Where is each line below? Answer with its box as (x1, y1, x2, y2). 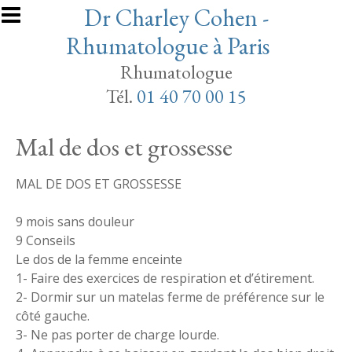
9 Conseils (16, 232, 75, 249)
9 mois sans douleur (16, 213, 134, 230)
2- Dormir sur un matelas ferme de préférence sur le (16, 288, 324, 306)
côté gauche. (16, 307, 90, 324)
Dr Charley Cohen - (83, 2, 269, 33)
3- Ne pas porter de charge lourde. (16, 326, 219, 343)
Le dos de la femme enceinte (16, 251, 182, 268)
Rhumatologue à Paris (65, 30, 274, 61)
